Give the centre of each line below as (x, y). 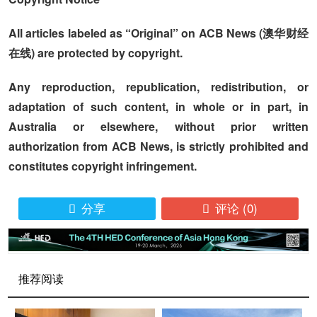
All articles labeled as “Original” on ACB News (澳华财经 (158, 33)
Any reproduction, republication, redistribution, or (158, 87)
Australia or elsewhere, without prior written (158, 126)
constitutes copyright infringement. (103, 166)
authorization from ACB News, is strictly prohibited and (158, 146)
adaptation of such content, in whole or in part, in (158, 106)
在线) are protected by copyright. (96, 53)
